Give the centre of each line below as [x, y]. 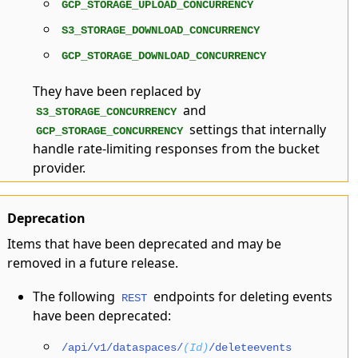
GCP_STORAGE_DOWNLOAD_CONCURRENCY [164, 56]
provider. [60, 167]
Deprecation [47, 219]
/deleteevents [251, 347]
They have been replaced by [117, 91]
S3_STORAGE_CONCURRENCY [107, 111]
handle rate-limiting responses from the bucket [177, 148]
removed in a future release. [93, 263]
